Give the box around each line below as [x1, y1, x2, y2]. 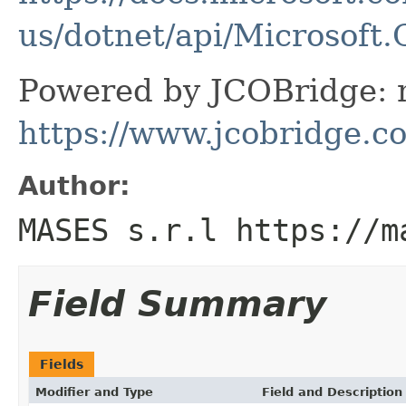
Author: [18, 169, 130, 201]
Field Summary [28, 283, 326, 324]
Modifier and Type [35, 384, 153, 399]
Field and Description [262, 384, 402, 399]
